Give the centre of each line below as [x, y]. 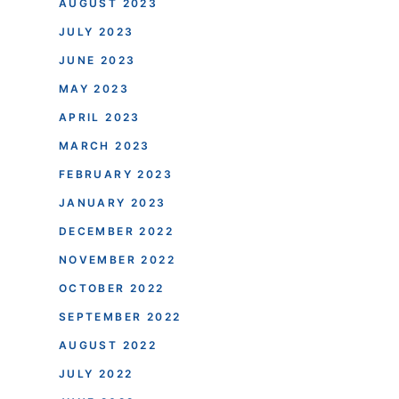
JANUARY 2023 [112, 202]
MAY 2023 [94, 88]
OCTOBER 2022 [111, 288]
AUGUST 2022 [108, 345]
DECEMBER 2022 [116, 231]
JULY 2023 [96, 31]
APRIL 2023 [99, 117]
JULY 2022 [96, 373]
